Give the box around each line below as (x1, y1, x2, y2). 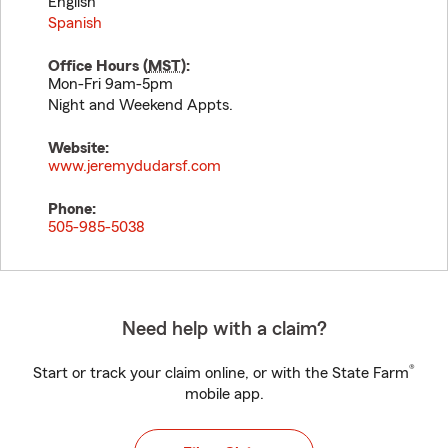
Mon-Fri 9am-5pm (48, 76, 173, 92)
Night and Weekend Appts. (48, 97, 233, 113)
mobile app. (184, 386, 264, 402)
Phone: (48, 201, 96, 217)
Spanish (48, 15, 102, 31)
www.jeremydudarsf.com (48, 158, 221, 174)
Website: (48, 140, 109, 156)
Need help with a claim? (121, 319, 327, 339)
